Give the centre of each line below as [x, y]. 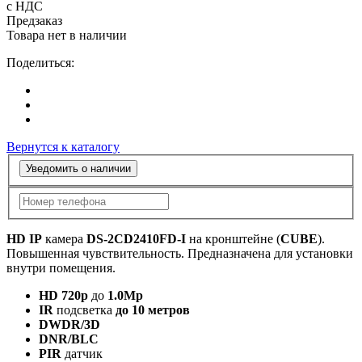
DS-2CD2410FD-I [136, 238]
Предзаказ [34, 20]
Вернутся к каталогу [63, 146]
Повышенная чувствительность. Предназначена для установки [180, 253]
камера [64, 238]
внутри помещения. [61, 267]
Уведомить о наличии [78, 169]
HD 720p [63, 295]
